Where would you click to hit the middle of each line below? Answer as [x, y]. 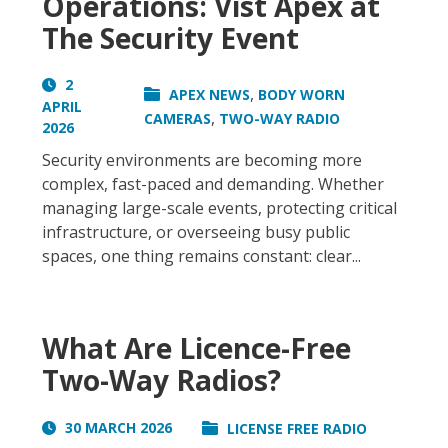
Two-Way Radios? [161, 380]
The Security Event [170, 38]
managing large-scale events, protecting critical [219, 208]
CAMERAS [178, 119]
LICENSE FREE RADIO [297, 429]
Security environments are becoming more [202, 160]
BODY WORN [302, 95]
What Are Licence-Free [196, 348]
